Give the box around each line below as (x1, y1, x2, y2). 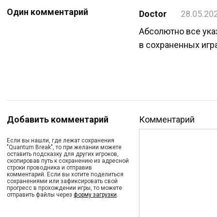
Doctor (139, 9, 167, 19)
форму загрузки (74, 191, 117, 198)
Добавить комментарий (7, 114, 108, 124)
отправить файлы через (7, 191, 74, 198)
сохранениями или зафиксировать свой (7, 178, 118, 185)
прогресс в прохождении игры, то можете (7, 185, 122, 191)
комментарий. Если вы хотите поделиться (7, 171, 124, 178)
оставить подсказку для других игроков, (7, 151, 119, 157)
